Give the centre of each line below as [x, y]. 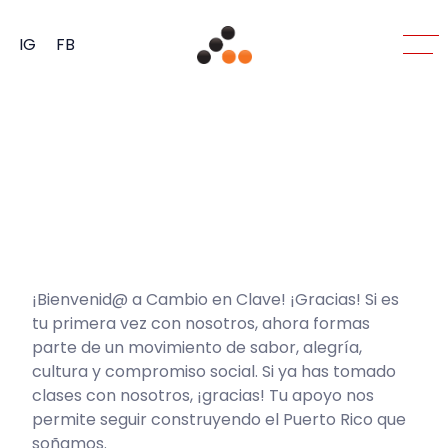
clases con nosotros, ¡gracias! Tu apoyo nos [203, 395]
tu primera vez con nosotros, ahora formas [201, 323]
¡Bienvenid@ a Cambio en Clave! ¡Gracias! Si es [216, 299]
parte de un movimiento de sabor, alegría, [197, 347]
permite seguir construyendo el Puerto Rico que [219, 419]
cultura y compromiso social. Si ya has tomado [214, 371]
